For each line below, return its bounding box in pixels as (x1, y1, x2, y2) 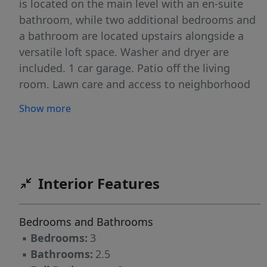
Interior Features (38, 173, 160, 194)
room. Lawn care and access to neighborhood (19, 77, 250, 92)
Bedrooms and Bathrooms (19, 215, 153, 229)
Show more (19, 102, 71, 116)
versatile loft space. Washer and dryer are (19, 45, 229, 60)
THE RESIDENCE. (19, 109, 101, 124)
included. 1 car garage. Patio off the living (19, 61, 230, 76)
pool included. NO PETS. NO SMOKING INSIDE (19, 93, 252, 108)
